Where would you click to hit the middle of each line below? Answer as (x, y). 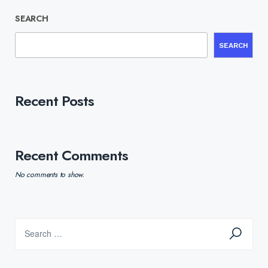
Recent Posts (54, 101)
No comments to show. (50, 175)
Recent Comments (71, 155)
